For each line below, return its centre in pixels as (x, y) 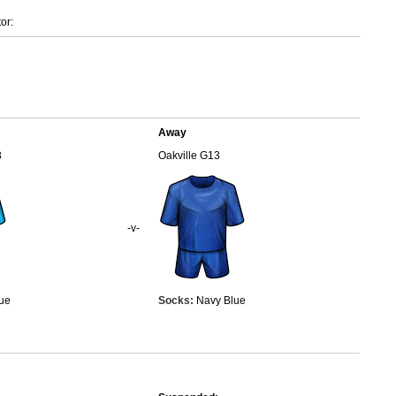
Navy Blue (221, 301)
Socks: (177, 301)
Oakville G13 (189, 156)
